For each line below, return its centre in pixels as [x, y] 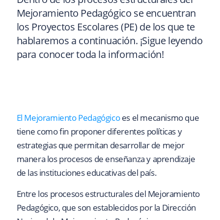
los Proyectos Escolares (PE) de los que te [106, 27]
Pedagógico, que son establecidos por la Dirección [106, 207]
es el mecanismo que [160, 118]
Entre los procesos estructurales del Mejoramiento [108, 193]
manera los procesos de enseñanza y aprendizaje [106, 159]
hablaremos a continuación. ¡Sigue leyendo [110, 41]
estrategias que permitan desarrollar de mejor [100, 145]
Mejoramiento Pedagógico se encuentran [106, 13]
